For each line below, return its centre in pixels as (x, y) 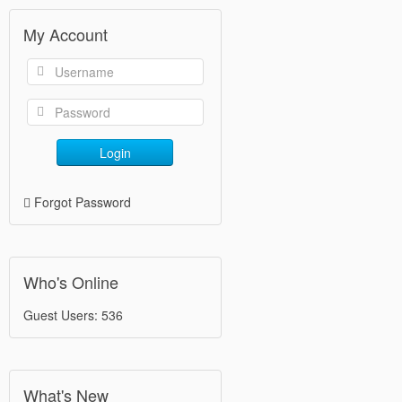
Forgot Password (83, 202)
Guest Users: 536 (73, 315)
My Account (66, 34)
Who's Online (71, 282)
